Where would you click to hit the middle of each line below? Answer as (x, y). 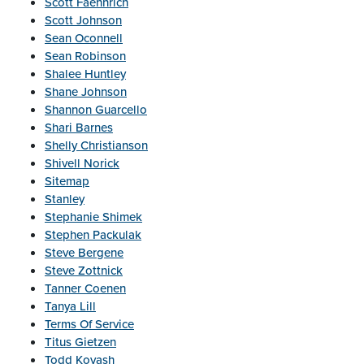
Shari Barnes (79, 128)
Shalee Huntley (85, 74)
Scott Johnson (83, 20)
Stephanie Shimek (93, 217)
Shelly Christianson (96, 145)
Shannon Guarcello (96, 110)
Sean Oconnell (84, 38)
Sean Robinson (85, 56)
